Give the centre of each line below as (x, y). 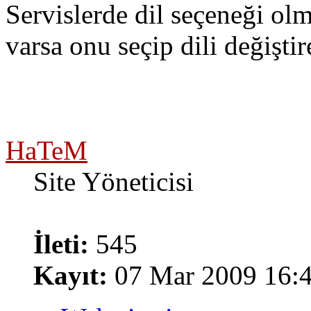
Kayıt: (70, 276)
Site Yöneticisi (114, 182)
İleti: (61, 244)
